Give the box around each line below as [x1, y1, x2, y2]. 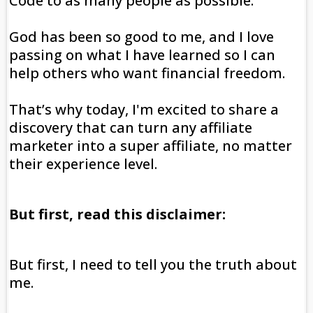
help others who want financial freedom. [9, 64, 285, 83]
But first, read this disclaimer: [9, 205, 226, 224]
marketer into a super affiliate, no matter [9, 136, 292, 156]
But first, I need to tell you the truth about [9, 255, 297, 275]
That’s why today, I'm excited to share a [9, 100, 279, 119]
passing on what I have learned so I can [9, 45, 275, 65]
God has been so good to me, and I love [9, 27, 274, 47]
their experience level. [9, 154, 157, 174]
